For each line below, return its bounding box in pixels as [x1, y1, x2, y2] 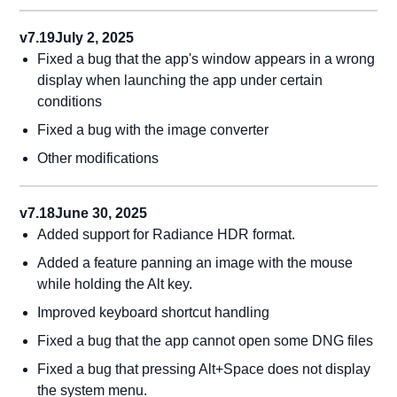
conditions [37, 94, 103, 109]
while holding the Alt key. [37, 276, 193, 292]
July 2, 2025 [55, 30, 135, 45]
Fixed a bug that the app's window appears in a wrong [37, 51, 376, 66]
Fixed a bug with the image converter [37, 122, 269, 137]
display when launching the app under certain [37, 73, 323, 88]
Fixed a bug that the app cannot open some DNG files [37, 333, 374, 348]
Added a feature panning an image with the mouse [37, 255, 354, 270]
